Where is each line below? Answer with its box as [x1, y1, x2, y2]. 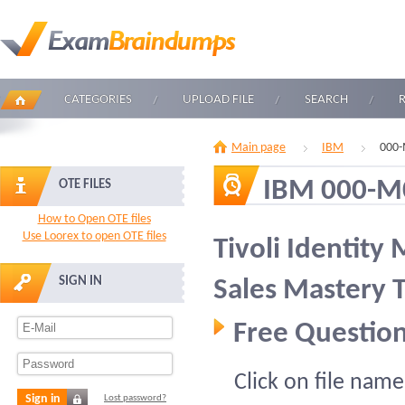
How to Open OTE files [37, 212, 151, 226]
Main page [231, 141, 286, 155]
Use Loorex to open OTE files [22, 230, 166, 243]
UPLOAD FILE [183, 93, 254, 107]
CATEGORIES [64, 93, 132, 107]
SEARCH [305, 93, 348, 107]
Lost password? [104, 393, 166, 403]
